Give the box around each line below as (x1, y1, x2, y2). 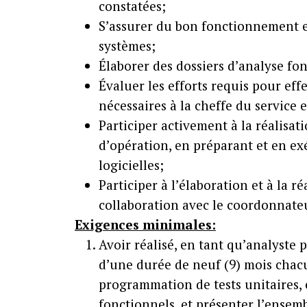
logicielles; (99, 156, 164, 173)
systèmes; (99, 37, 156, 54)
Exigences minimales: (75, 216, 216, 233)
